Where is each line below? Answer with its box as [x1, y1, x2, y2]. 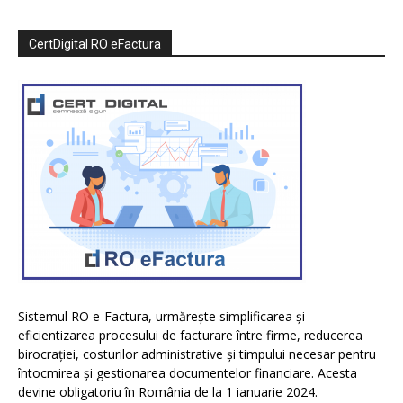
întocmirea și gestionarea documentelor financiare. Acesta [18, 364, 357, 382]
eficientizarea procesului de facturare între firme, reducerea [18, 327, 363, 345]
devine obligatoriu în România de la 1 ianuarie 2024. [18, 383, 318, 401]
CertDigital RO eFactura [29, 37, 161, 52]
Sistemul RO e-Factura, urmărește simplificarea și [18, 308, 305, 326]
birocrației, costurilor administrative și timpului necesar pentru [18, 345, 376, 363]
